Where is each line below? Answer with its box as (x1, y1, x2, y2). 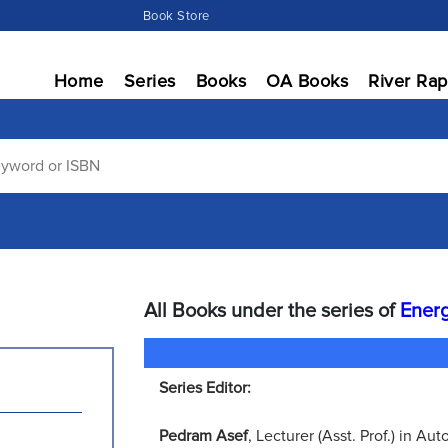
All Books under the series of (144, 299, 400, 323)
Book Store (142, 8, 210, 24)
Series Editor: (159, 378, 251, 398)
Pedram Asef (159, 426, 248, 446)
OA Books (266, 70, 348, 92)
